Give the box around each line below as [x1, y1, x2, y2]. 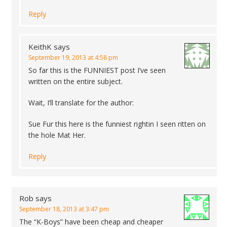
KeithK [28, 42, 52, 52]
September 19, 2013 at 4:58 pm [28, 53, 118, 62]
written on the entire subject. [28, 77, 123, 86]
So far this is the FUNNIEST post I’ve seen [28, 65, 166, 75]
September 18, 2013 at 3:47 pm [19, 205, 109, 213]
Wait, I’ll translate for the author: [28, 98, 134, 107]
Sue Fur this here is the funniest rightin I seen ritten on [28, 119, 206, 129]
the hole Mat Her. [28, 130, 86, 140]
